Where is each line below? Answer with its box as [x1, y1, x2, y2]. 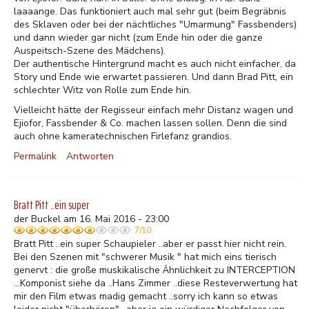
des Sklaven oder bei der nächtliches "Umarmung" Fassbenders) [14, 18, 297, 31]
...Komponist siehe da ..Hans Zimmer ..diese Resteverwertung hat [14, 277, 297, 290]
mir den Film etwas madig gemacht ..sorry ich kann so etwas [14, 290, 278, 303]
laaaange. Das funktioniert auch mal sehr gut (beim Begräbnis [14, 5, 286, 18]
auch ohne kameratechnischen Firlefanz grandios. [14, 130, 232, 143]
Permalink [14, 150, 57, 163]
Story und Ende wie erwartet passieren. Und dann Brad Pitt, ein [14, 70, 293, 83]
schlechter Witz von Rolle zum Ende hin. [14, 83, 191, 97]
